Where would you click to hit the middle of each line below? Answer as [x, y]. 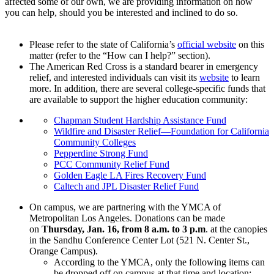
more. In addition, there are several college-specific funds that [147, 88]
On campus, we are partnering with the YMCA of [125, 207]
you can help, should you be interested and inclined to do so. [121, 12]
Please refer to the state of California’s [102, 44]
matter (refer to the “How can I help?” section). [121, 55]
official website [207, 44]
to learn [244, 77]
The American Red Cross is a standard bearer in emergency [144, 66]
